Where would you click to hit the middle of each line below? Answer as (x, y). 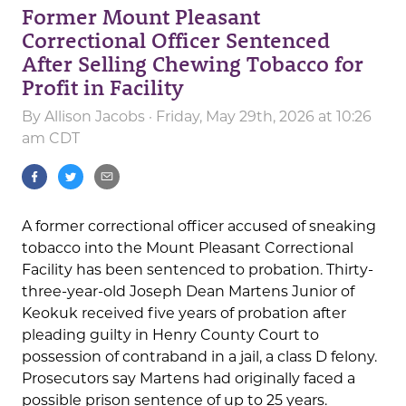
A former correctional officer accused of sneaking (199, 227)
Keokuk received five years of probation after (184, 314)
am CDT (51, 139)
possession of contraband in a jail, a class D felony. (199, 357)
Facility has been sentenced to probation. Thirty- (198, 270)
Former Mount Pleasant (141, 16)
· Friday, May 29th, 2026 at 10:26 (258, 117)
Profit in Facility (103, 87)
